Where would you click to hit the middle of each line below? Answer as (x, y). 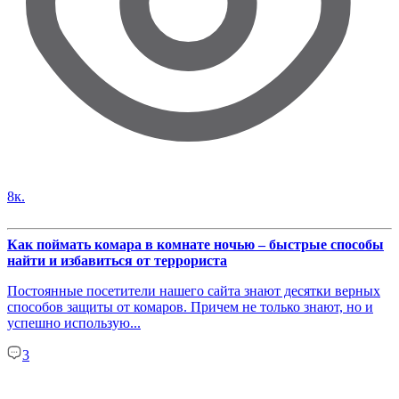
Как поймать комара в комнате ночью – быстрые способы (195, 244)
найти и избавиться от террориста (117, 260)
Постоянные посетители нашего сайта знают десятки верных (194, 290)
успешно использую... (74, 322)
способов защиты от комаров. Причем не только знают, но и (190, 306)
